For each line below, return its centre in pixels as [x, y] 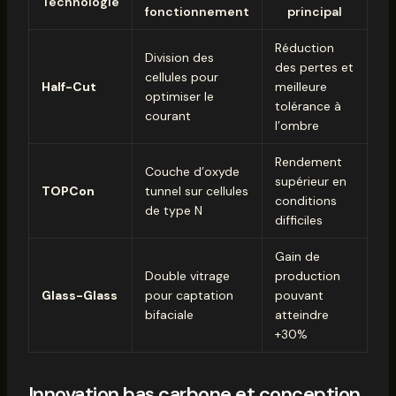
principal [314, 12]
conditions [305, 201]
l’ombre [297, 126]
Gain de [297, 257]
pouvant [299, 296]
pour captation [189, 296]
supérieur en [310, 182]
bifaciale [169, 315]
